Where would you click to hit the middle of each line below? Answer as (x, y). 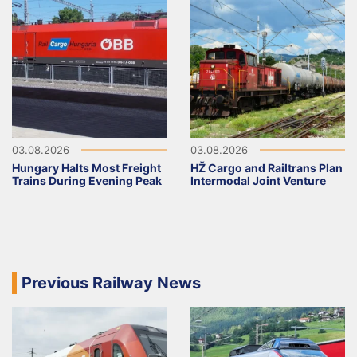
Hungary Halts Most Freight (86, 167)
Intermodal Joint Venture (258, 180)
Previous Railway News (111, 282)
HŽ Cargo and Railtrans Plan (267, 167)
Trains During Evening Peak (87, 180)
